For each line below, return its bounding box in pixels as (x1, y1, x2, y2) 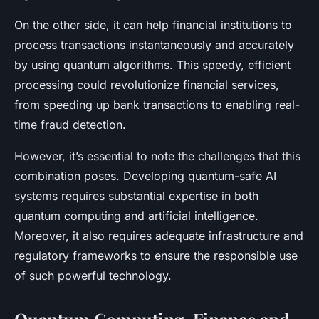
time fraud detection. (14, 117, 126, 132)
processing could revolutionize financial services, (14, 77, 279, 92)
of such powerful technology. (14, 268, 172, 283)
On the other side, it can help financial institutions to (14, 17, 292, 32)
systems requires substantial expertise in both (14, 188, 258, 203)
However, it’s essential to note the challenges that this (14, 148, 300, 163)
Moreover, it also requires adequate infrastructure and (14, 228, 303, 243)
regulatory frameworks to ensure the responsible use (14, 248, 298, 263)
